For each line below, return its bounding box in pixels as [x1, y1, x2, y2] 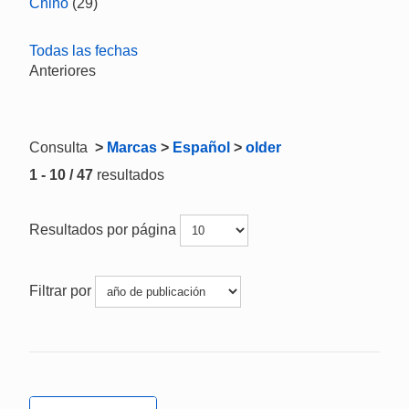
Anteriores [29, 63, 96, 79]
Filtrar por [29, 282, 95, 299]
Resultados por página [29, 221, 180, 237]
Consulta [29, 140, 91, 155]
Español [173, 140, 230, 155]
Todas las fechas [29, 43, 138, 58]
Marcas [107, 140, 157, 155]
